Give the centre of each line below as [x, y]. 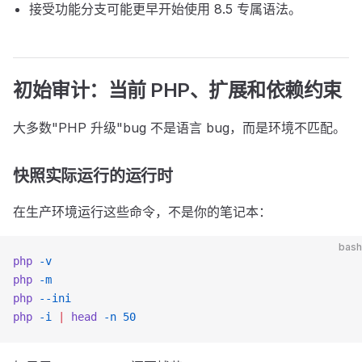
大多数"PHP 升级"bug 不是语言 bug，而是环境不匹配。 [179, 128]
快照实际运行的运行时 [93, 176]
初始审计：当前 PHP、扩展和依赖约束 [177, 90]
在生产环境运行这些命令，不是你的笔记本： [142, 212]
